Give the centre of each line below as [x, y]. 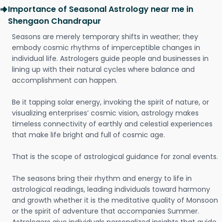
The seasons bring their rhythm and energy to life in [102, 178]
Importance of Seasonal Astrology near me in [101, 9]
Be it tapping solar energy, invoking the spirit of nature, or [111, 102]
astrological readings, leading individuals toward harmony [111, 189]
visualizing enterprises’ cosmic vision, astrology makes [105, 113]
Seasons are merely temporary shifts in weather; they [105, 37]
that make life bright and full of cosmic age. [88, 135]
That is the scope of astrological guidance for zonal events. [115, 157]
